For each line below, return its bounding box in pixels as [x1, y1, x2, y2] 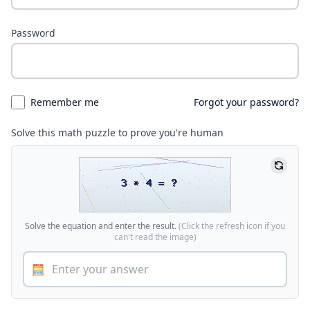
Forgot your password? [194, 95, 299, 109]
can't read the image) [113, 230, 197, 243]
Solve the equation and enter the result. [25, 219, 179, 232]
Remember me [30, 95, 99, 109]
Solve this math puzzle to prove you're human [11, 125, 224, 139]
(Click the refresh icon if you [179, 219, 285, 232]
